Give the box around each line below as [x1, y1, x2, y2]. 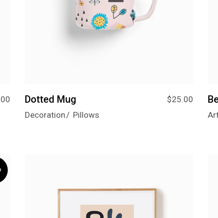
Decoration [24, 110, 65, 120]
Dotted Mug [24, 93, 76, 106]
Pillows [73, 110, 99, 120]
